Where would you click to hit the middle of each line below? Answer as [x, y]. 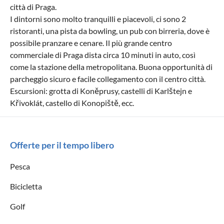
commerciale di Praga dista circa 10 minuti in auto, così [103, 54]
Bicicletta [26, 186]
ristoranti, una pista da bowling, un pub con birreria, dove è [110, 30]
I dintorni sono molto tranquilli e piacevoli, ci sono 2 [98, 18]
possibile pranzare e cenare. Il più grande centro [91, 42]
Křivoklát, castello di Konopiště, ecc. [72, 102]
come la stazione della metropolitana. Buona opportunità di [111, 66]
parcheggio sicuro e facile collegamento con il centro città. [108, 78]
